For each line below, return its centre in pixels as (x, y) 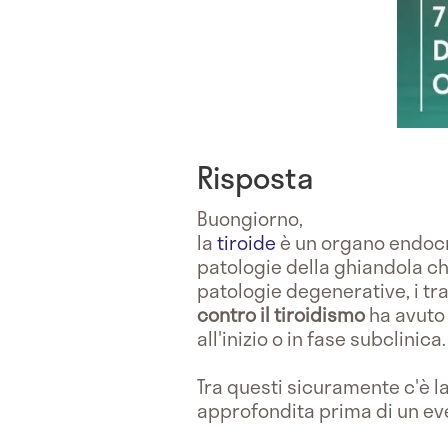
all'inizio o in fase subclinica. (321, 338)
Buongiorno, (250, 218)
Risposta (255, 176)
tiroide (246, 242)
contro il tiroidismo (283, 314)
